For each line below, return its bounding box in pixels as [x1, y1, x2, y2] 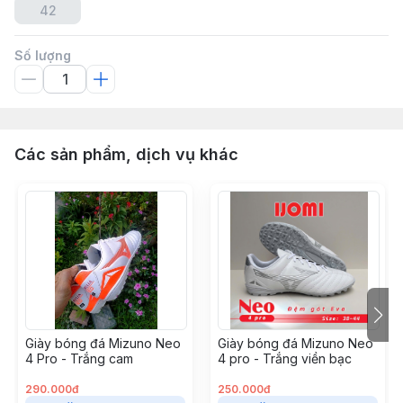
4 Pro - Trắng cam [25, 351, 133, 366]
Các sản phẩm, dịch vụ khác [14, 145, 238, 164]
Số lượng [14, 48, 71, 63]
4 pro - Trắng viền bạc [218, 351, 352, 366]
